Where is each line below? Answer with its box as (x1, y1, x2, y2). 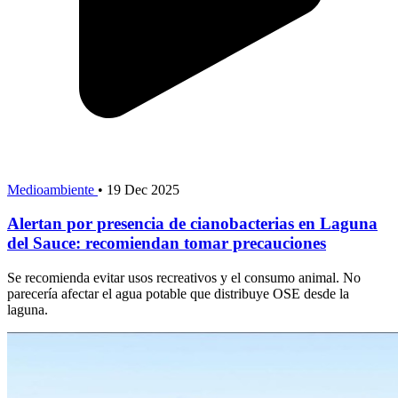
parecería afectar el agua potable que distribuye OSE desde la (7, 286, 349, 302)
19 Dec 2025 (107, 181, 179, 197)
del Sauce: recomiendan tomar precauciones (7, 234, 326, 253)
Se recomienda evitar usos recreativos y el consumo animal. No (7, 270, 361, 286)
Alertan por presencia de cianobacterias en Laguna (7, 214, 378, 234)
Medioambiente (7, 181, 98, 197)
